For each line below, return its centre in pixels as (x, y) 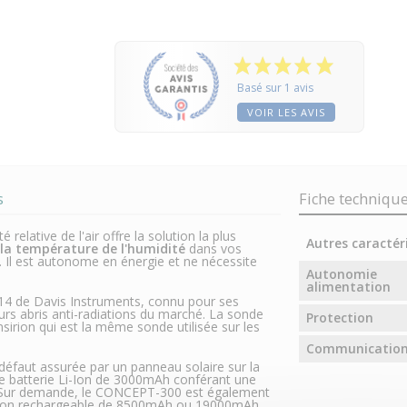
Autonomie (341, 274)
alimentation (348, 287)
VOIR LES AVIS (287, 113)
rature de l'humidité (121, 249)
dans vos (213, 249)
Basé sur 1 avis (276, 88)
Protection (339, 318)
